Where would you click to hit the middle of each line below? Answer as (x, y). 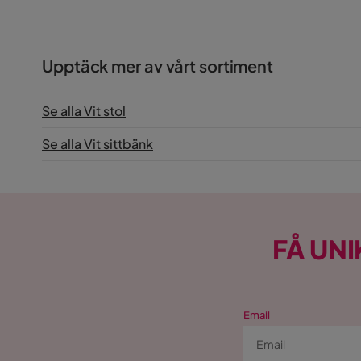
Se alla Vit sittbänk (98, 143)
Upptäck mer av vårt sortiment (158, 65)
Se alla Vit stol (84, 110)
